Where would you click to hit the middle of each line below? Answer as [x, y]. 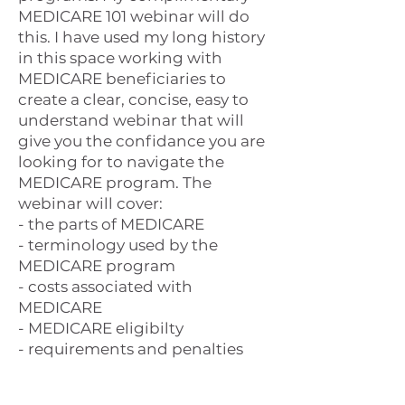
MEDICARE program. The [115, 183]
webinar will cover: [90, 203]
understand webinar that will [131, 120]
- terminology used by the [118, 245]
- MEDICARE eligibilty [103, 328]
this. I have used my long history [141, 37]
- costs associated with [105, 287]
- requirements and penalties [131, 349]
